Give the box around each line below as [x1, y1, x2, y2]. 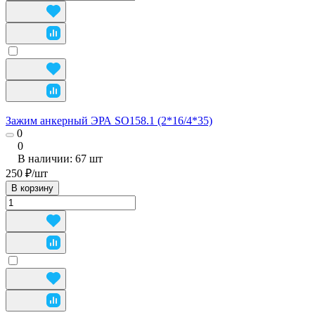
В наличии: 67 [18, 152, 89, 165]
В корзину [11, 182, 53, 193]
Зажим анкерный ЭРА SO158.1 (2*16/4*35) [6, 114, 212, 127]
